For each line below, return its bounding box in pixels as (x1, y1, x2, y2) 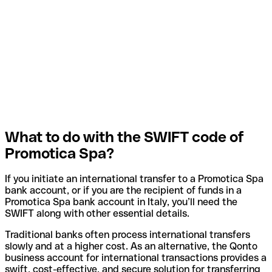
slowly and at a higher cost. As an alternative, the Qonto (5, 240, 257, 253)
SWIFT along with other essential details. (5, 208, 189, 220)
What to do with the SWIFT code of (5, 128, 244, 145)
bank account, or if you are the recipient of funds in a (5, 185, 242, 197)
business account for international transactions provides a (5, 252, 267, 264)
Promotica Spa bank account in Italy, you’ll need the (5, 196, 237, 208)
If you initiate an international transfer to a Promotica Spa (5, 173, 263, 185)
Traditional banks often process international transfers (5, 229, 250, 241)
